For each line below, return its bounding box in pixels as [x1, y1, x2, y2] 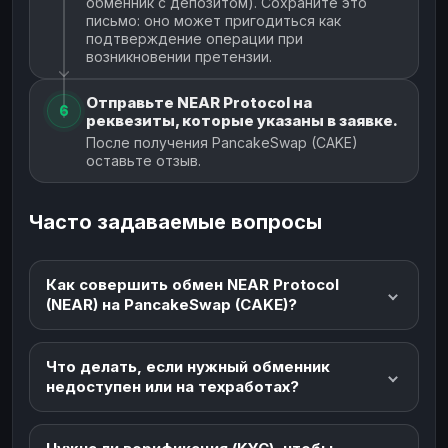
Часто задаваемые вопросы [29, 209, 322, 234]
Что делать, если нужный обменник [46, 356, 330, 376]
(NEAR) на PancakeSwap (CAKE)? [46, 294, 297, 314]
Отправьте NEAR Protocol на [86, 92, 312, 112]
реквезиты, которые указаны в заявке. [86, 110, 398, 130]
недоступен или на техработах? [46, 376, 299, 396]
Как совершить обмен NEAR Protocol [46, 274, 339, 294]
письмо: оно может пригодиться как [86, 11, 341, 29]
